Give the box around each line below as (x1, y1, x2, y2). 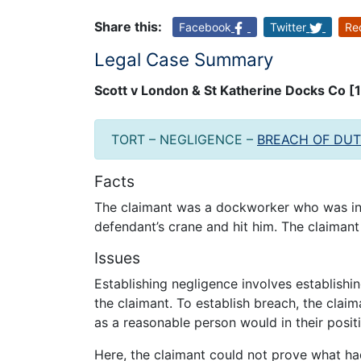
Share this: (94, 18, 162, 35)
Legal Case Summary (94, 48, 273, 70)
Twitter (270, 19, 306, 34)
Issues (94, 247, 140, 268)
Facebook (179, 19, 231, 34)
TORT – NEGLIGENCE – (111, 131, 257, 148)
